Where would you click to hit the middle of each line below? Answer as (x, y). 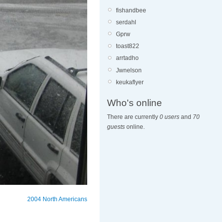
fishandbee (131, 10)
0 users (169, 117)
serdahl (126, 22)
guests (116, 127)
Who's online (135, 103)
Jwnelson (129, 70)
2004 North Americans (57, 199)
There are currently (133, 117)
